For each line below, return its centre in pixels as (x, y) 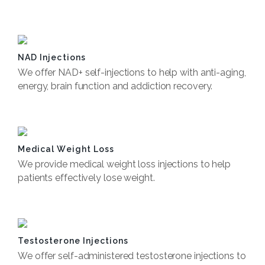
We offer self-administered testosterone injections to (132, 256)
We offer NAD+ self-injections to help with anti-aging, (132, 72)
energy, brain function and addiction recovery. (115, 86)
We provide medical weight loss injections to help (125, 164)
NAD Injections (52, 57)
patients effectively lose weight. (86, 178)
